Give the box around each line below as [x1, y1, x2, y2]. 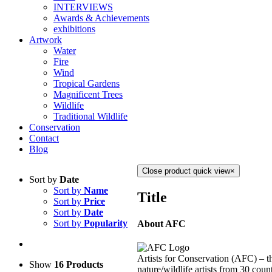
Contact [29, 133, 59, 143]
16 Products [54, 259, 103, 270]
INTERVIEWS [53, 2, 113, 12]
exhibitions [53, 24, 95, 34]
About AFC [137, 219, 186, 229]
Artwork [29, 35, 62, 45]
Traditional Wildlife [53, 111, 127, 121]
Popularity [84, 218, 127, 228]
